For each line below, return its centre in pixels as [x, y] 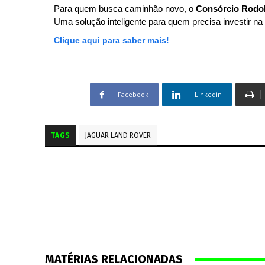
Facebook [133, 94]
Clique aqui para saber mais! [112, 40]
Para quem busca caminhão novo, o [125, 9]
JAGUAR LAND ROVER [118, 135]
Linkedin [208, 94]
